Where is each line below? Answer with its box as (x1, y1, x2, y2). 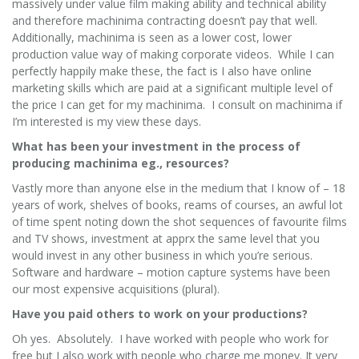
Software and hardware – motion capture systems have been (12, 264, 330, 280)
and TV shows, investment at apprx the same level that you (12, 230, 320, 246)
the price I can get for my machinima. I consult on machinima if (12, 96, 342, 112)
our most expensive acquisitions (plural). (12, 280, 223, 296)
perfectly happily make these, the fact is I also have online (12, 63, 312, 79)
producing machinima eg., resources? (12, 155, 229, 171)
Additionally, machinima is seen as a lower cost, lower (12, 29, 292, 45)
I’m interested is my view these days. (12, 113, 201, 129)
